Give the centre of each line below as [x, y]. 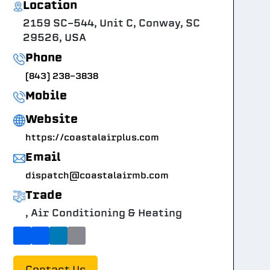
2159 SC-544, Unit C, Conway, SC [112, 24]
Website [52, 119]
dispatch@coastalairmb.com [97, 176]
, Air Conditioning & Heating [104, 213]
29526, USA [55, 38]
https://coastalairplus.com [92, 138]
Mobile [46, 96]
